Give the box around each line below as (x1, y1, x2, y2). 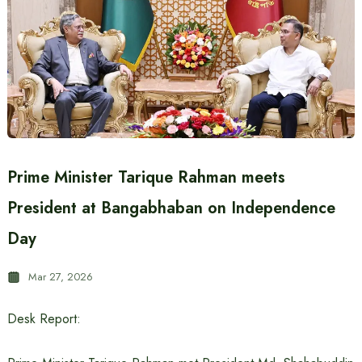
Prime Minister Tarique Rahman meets (6, 166, 285, 189)
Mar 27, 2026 (27, 269, 93, 284)
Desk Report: (6, 309, 81, 328)
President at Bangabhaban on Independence (6, 196, 335, 220)
